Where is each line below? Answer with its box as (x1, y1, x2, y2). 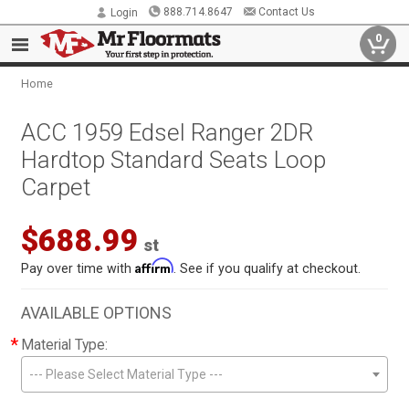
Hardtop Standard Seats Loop (21, 146, 327, 173)
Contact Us (257, 5, 315, 18)
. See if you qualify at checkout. (173, 261, 362, 276)
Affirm (135, 258, 174, 274)
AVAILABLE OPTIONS (21, 303, 173, 322)
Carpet (21, 173, 91, 201)
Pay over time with (21, 261, 136, 276)
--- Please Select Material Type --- (29, 367, 224, 382)
